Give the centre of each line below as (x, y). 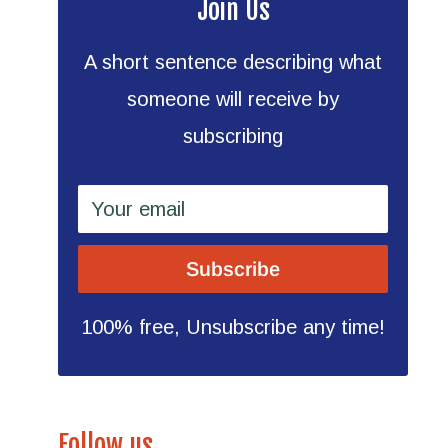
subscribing (233, 136)
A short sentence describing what (233, 62)
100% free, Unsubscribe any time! (233, 327)
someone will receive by (233, 99)
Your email (138, 209)
